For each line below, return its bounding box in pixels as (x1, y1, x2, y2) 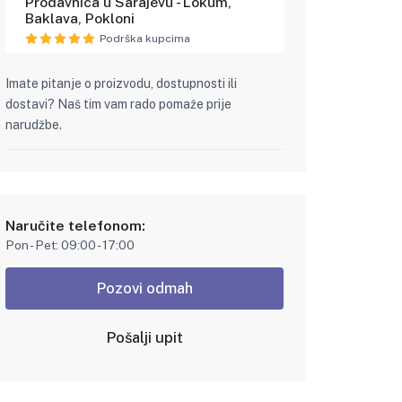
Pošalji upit (105, 328, 183, 347)
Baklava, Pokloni (25, 10, 135, 28)
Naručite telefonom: (4, 216, 145, 234)
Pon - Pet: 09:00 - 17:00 (4, 237, 135, 252)
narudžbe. (4, 117, 62, 132)
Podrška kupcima (100, 32, 191, 46)
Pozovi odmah (95, 279, 193, 298)
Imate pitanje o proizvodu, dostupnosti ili (4, 75, 237, 91)
